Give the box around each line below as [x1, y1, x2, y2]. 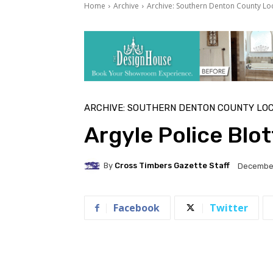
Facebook [113, 200, 160, 214]
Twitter [210, 200, 248, 214]
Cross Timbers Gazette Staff [115, 161, 230, 171]
